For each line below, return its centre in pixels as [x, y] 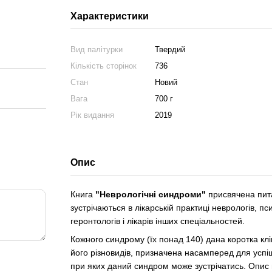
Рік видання [92, 115]
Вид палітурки [96, 49]
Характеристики [109, 16]
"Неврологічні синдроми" [150, 194]
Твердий [170, 49]
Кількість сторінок [103, 66]
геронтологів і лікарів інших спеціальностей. [157, 221]
